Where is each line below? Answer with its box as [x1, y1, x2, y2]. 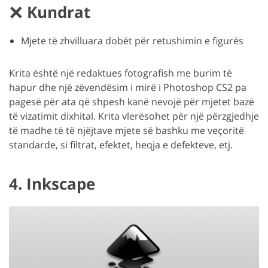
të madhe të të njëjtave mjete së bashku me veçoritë [9, 123, 244, 137]
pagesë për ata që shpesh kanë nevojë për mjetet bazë [9, 95, 254, 108]
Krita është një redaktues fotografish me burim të [9, 66, 232, 80]
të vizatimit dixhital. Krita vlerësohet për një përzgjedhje [9, 109, 259, 123]
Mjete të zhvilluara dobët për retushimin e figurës [21, 33, 243, 47]
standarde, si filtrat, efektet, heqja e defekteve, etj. [9, 138, 233, 151]
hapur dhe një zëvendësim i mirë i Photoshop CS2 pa [9, 80, 246, 94]
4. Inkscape [9, 172, 95, 194]
